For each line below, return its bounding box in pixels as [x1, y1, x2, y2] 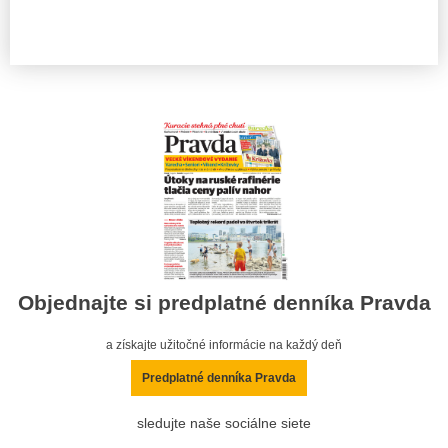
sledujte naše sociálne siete [137, 416, 311, 432]
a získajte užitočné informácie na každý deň [106, 338, 342, 353]
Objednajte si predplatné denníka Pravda [17, 291, 431, 315]
